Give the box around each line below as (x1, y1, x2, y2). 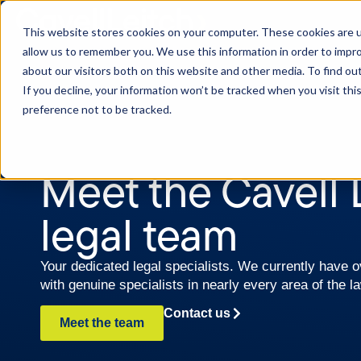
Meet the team (60, 316, 144, 330)
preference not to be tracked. (23, 102, 172, 116)
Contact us (164, 306, 230, 321)
